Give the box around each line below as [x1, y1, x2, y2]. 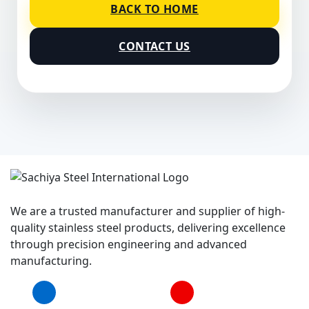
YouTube [194, 285, 238, 299]
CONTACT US [119, 39, 190, 54]
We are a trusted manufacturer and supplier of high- [10, 203, 285, 219]
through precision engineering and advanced [10, 237, 247, 252]
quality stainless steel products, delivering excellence [10, 220, 286, 235]
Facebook [56, 285, 105, 299]
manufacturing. [10, 253, 92, 268]
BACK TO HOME [110, 1, 199, 17]
